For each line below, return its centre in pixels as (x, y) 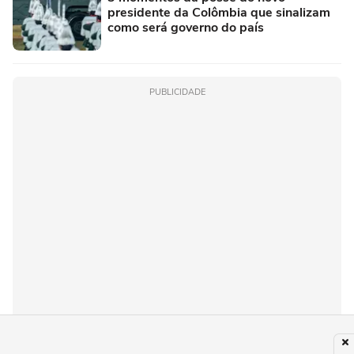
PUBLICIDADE (177, 92)
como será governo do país (186, 28)
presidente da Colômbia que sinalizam (219, 13)
